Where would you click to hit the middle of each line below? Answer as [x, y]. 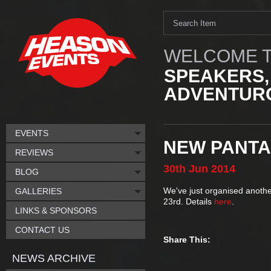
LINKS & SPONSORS [56, 211]
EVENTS [32, 133]
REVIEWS [34, 152]
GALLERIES [38, 191]
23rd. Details [189, 201]
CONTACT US [42, 230]
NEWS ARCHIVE [54, 258]
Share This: [187, 240]
